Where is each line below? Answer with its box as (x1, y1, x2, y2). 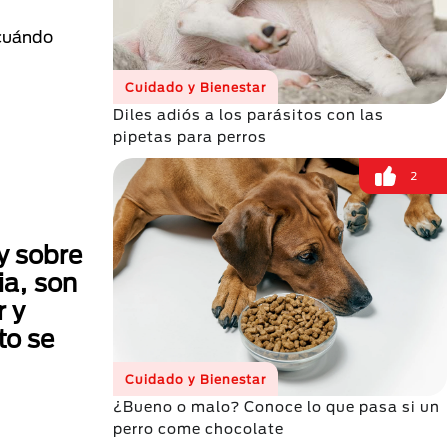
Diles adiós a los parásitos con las (113, 106, 384, 123)
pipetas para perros (113, 128, 267, 145)
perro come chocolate (113, 420, 284, 437)
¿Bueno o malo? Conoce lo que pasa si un (113, 398, 440, 415)
